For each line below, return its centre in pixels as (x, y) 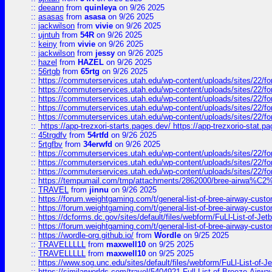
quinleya (100, 8)
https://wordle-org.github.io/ (86, 235)
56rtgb (49, 71)
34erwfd (98, 144)
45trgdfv (53, 135)
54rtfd (98, 135)
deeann (51, 8)
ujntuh (49, 35)
